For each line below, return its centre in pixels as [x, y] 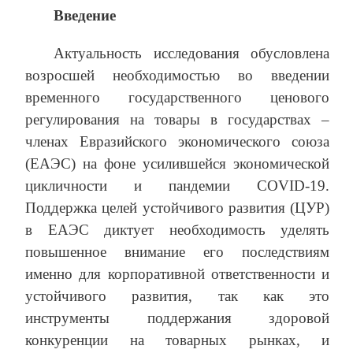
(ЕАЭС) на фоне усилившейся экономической [177, 164]
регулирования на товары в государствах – [177, 120]
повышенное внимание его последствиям [177, 252]
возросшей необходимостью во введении [177, 76]
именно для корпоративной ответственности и [177, 274]
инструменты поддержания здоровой [177, 318]
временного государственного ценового [177, 98]
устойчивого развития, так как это [177, 296]
